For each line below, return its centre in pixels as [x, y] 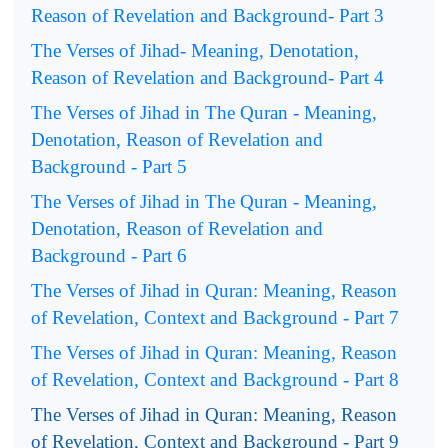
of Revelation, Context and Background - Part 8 [215, 379]
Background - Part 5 [109, 166]
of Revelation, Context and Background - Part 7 [215, 317]
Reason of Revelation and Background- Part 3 [207, 15]
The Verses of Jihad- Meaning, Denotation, [195, 50]
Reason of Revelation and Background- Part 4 [207, 77]
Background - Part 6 [109, 255]
